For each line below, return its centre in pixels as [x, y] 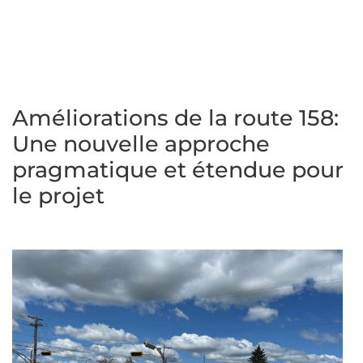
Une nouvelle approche [141, 144]
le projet [58, 196]
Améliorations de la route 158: [175, 118]
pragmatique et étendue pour [178, 170]
